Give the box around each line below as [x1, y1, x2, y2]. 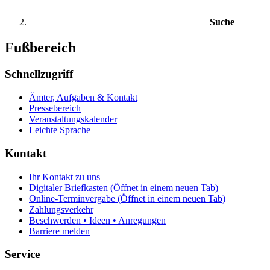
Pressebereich [29, 103, 81, 114]
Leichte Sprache [29, 125, 90, 136]
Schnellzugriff [5, 67, 73, 81]
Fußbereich [5, 39, 76, 55]
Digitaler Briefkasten [29, 182, 108, 193]
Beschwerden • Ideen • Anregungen [29, 215, 166, 225]
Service [5, 248, 40, 261]
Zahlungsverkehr [29, 204, 93, 215]
